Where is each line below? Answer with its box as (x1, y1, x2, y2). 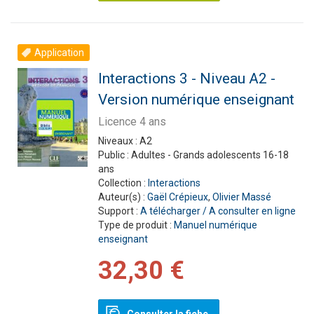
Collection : (97, 177, 148, 189)
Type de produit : (97, 219, 174, 231)
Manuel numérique (173, 219, 257, 231)
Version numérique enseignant (97, 91, 294, 108)
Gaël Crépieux (146, 191, 208, 203)
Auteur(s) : (97, 191, 147, 203)
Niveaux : (97, 135, 139, 146)
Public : (97, 149, 131, 161)
